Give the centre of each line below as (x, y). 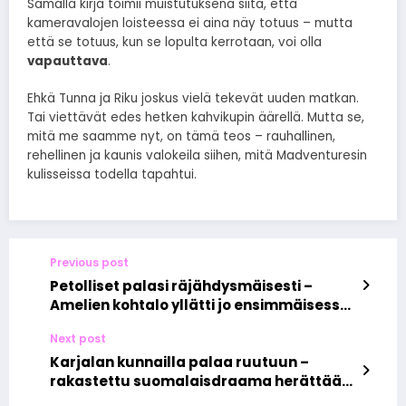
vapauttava (68, 62)
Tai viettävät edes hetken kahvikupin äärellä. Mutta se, (196, 117)
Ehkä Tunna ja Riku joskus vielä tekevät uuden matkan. (193, 98)
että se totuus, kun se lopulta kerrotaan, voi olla (174, 43)
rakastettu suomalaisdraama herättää (196, 381)
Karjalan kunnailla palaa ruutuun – (179, 362)
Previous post (89, 262)
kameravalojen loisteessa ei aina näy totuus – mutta (190, 24)
